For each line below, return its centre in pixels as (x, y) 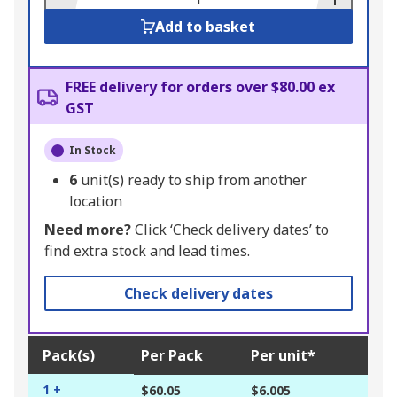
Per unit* (283, 355)
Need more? (88, 230)
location (96, 201)
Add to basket (206, 27)
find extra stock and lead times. (147, 251)
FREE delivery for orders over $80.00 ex (200, 87)
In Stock (93, 150)
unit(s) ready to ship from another (194, 180)
